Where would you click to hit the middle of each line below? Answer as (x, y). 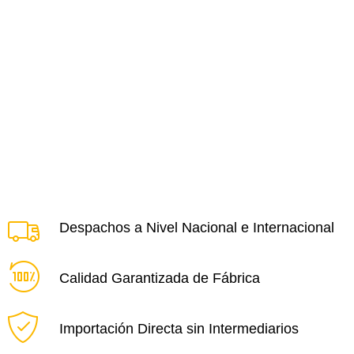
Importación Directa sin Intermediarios (179, 328)
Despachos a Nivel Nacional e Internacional (197, 227)
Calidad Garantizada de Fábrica (160, 278)
